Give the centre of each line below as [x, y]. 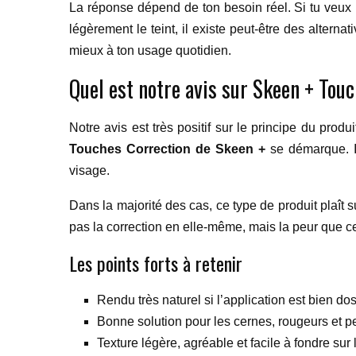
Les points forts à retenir [156, 263]
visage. [89, 170]
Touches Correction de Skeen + [168, 149]
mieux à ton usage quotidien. [150, 50]
